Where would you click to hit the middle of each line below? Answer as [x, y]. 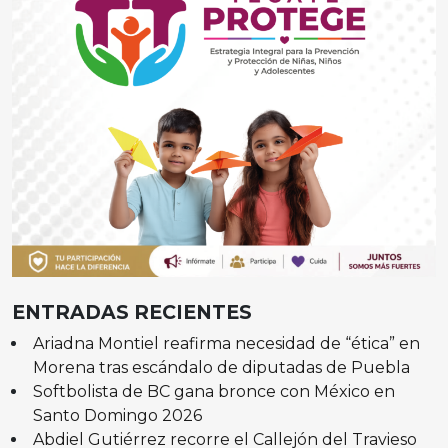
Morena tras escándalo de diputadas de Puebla [221, 367]
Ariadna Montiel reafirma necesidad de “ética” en [226, 343]
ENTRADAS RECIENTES [132, 311]
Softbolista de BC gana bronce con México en [213, 391]
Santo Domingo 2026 [117, 415]
